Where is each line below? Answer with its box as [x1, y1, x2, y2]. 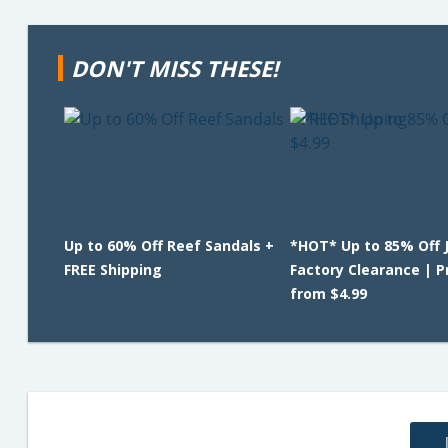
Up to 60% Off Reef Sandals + [64, 236, 274, 255]
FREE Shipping [64, 260, 162, 279]
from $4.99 [289, 284, 367, 303]
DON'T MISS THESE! [71, 53, 278, 83]
